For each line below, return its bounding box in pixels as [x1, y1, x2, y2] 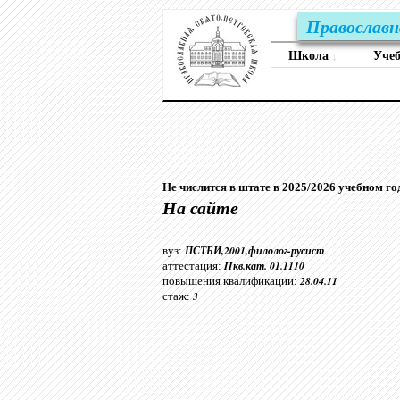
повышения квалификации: [162, 274, 300, 287]
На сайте [162, 195, 238, 220]
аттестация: [162, 259, 224, 272]
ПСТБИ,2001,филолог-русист [185, 243, 324, 258]
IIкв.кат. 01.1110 [224, 258, 304, 273]
